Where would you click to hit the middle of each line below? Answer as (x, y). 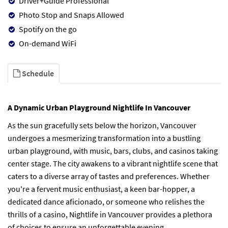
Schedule (37, 73)
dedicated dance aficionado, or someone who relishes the (106, 201)
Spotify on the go (48, 29)
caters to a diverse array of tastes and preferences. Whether (109, 176)
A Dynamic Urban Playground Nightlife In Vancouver (99, 107)
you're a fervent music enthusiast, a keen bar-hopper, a (101, 189)
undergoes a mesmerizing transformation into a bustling (104, 138)
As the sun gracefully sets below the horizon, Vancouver (102, 125)
